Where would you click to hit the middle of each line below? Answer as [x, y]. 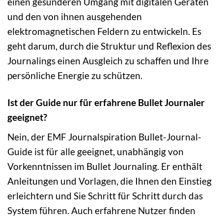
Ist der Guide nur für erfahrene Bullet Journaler [106, 102]
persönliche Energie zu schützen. [75, 76]
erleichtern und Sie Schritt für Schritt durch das [105, 195]
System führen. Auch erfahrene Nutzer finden [101, 210]
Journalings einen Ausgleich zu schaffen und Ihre [108, 61]
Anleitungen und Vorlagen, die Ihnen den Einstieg [110, 181]
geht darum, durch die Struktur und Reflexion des [109, 46]
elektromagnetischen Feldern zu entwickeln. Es [104, 31]
